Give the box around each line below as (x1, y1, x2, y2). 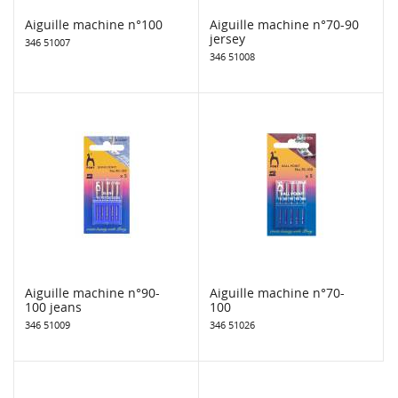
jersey (210, 29, 245, 47)
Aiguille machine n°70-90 (210, 15, 359, 33)
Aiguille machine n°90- (25, 283, 160, 301)
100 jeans (25, 298, 82, 315)
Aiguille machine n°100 (25, 15, 163, 33)
